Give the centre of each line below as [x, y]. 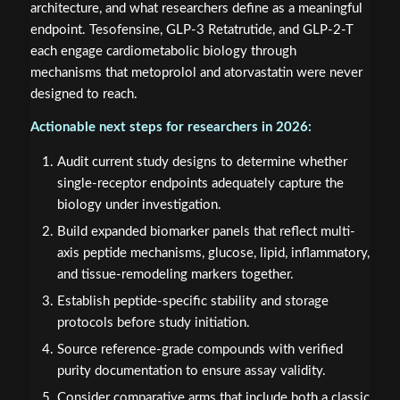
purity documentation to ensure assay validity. [191, 371]
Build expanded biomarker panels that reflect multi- [206, 232]
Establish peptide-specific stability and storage [192, 302]
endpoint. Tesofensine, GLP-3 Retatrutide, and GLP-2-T [192, 29]
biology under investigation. [139, 205]
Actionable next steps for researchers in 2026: [171, 127]
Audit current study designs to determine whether [202, 162]
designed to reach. [83, 94]
